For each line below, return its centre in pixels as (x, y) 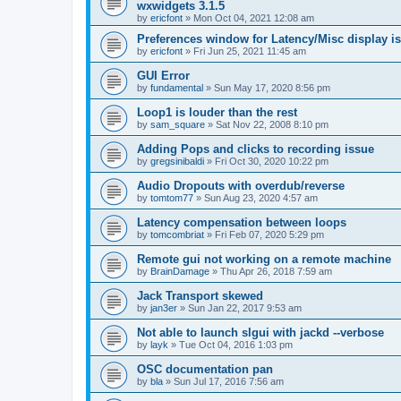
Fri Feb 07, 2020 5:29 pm (269, 235)
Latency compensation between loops (242, 222)
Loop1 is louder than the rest (217, 112)
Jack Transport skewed (200, 296)
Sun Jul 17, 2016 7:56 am (229, 381)
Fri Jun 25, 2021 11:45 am (250, 51)
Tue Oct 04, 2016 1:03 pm (236, 345)
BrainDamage (180, 271)
